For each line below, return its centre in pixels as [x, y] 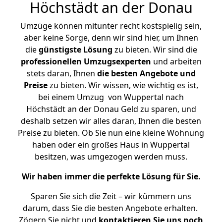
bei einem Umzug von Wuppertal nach [111, 97]
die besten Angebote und [146, 73]
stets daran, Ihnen [62, 73]
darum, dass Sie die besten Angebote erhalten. [111, 208]
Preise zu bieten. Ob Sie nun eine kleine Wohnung [111, 133]
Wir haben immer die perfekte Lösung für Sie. [111, 176]
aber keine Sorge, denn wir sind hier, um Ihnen [111, 38]
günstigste [60, 50]
